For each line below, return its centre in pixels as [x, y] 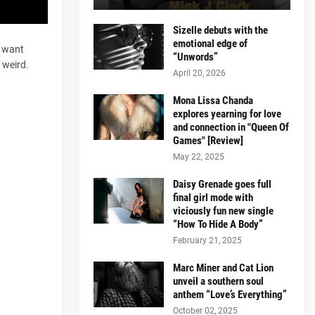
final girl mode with [213, 197]
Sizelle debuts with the [220, 30]
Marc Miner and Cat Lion [223, 268]
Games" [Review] [208, 140]
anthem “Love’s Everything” [230, 294]
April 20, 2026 [199, 73]
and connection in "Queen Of [231, 127]
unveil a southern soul [218, 281]
